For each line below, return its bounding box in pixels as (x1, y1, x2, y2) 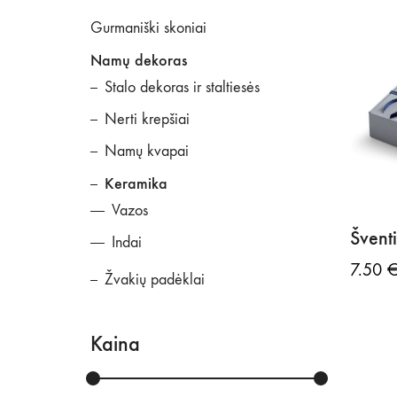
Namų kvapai (105, 142, 189, 160)
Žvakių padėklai (105, 270, 205, 289)
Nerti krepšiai (105, 110, 190, 128)
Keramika (105, 174, 167, 193)
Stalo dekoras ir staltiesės (105, 78, 260, 97)
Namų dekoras (90, 51, 187, 70)
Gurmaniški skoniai (90, 19, 206, 37)
